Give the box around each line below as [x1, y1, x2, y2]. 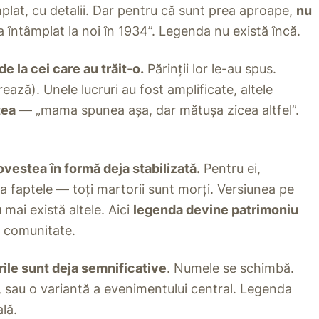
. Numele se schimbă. [167, 261, 294, 276]
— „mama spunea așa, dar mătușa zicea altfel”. [16, 103, 299, 118]
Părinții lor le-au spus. [144, 61, 276, 77]
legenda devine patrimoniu [133, 202, 298, 218]
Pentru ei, [200, 161, 261, 177]
